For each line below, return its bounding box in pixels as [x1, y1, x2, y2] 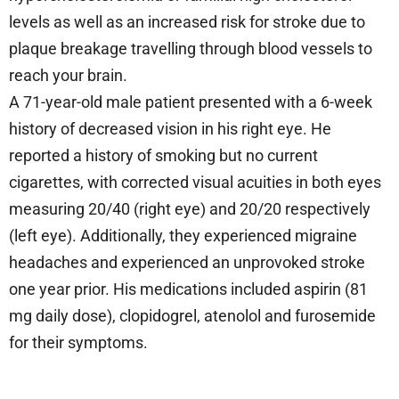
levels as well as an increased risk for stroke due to [9, 12, 365, 31]
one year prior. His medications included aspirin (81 [9, 279, 368, 298]
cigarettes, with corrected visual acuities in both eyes [9, 172, 381, 191]
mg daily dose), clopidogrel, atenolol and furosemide [9, 305, 376, 325]
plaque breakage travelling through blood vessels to [9, 38, 372, 58]
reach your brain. [9, 65, 127, 85]
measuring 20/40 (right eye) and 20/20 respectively [9, 199, 370, 218]
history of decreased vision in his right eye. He [9, 118, 331, 138]
